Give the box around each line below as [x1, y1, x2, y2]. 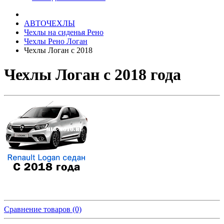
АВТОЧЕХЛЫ [24, 19, 75, 27]
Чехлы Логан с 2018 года [4, 65, 181, 84]
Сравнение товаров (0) [4, 204, 81, 213]
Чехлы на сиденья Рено [24, 28, 103, 36]
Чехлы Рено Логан [24, 37, 87, 45]
